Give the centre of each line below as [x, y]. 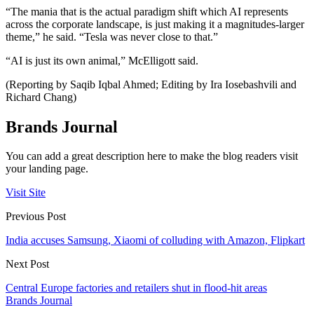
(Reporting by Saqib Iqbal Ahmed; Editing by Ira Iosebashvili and [151, 84]
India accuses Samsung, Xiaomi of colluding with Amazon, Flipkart [155, 240]
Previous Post [36, 217]
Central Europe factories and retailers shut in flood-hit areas [136, 288]
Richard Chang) [41, 97]
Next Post [27, 264]
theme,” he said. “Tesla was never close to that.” [112, 36]
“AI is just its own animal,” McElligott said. [102, 60]
